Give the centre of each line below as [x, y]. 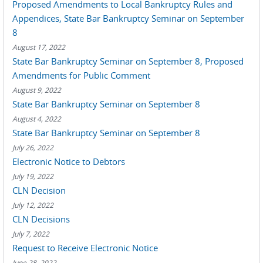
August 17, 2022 [39, 47]
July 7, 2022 [31, 234]
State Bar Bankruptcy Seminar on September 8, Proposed [128, 61]
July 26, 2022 [33, 147]
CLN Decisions [41, 219]
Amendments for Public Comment [81, 75]
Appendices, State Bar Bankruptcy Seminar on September [128, 18]
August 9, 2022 [37, 90]
